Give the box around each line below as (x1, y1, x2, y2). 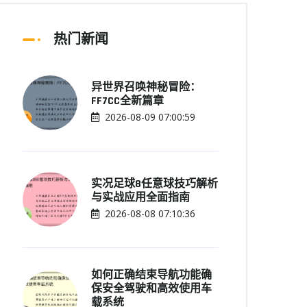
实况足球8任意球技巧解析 (91, 176, 218, 191)
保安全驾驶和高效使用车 (91, 282, 212, 296)
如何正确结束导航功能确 (91, 268, 212, 282)
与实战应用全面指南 (91, 190, 190, 205)
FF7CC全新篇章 (91, 93, 164, 108)
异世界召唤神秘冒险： (91, 79, 201, 95)
